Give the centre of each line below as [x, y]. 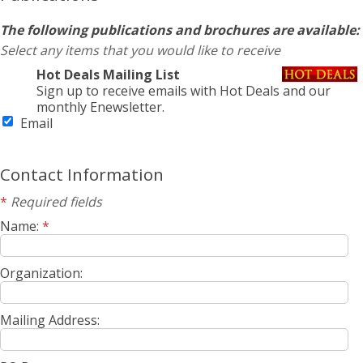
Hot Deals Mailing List [108, 75]
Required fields [55, 202]
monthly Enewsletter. [100, 107]
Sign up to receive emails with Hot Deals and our [183, 91]
